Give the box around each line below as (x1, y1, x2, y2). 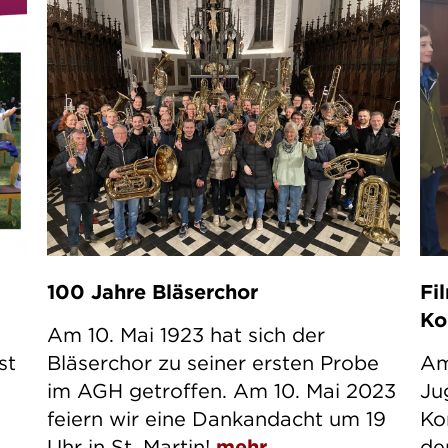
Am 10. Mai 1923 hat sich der (46, 321, 325, 347)
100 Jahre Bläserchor (46, 278, 258, 304)
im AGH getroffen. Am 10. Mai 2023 (46, 377, 396, 403)
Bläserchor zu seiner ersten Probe (46, 349, 379, 375)
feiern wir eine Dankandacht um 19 (46, 405, 386, 431)
